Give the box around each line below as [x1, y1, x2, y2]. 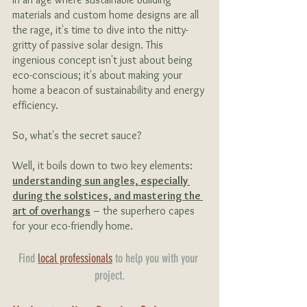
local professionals [38, 251, 112, 266]
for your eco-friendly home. [12, 219, 133, 232]
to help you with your [112, 251, 201, 266]
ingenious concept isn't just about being [12, 53, 195, 66]
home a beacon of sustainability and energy [12, 84, 207, 97]
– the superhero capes [90, 204, 197, 217]
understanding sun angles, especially [12, 174, 190, 187]
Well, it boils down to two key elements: [12, 159, 195, 172]
